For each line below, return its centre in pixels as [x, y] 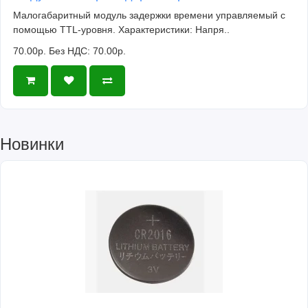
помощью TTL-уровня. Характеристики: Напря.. [121, 29]
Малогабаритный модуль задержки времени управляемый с [149, 15]
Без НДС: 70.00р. [87, 51]
